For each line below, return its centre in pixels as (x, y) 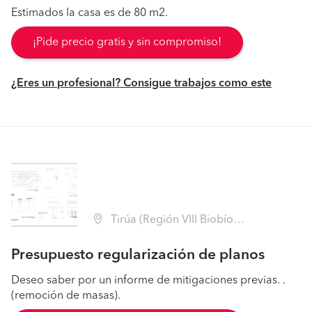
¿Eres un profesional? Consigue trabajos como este (141, 84)
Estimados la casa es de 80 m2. (89, 13)
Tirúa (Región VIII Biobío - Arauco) (171, 220)
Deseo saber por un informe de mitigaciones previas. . (148, 281)
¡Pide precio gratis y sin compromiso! (127, 42)
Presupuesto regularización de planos (138, 255)
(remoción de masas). (66, 296)
